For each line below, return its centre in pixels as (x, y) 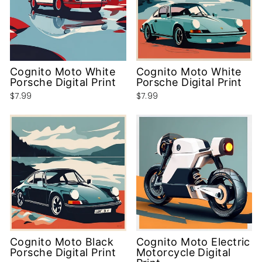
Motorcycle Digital (183, 252)
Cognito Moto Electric (193, 242)
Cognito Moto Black (62, 242)
